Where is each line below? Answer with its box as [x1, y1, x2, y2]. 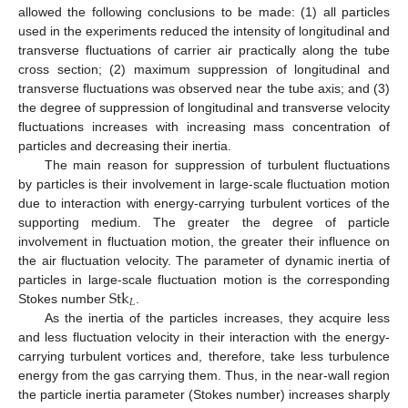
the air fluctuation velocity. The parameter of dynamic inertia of [18, 252, 390, 268]
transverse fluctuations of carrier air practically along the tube [18, 42, 390, 57]
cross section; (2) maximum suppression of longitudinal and [18, 61, 390, 76]
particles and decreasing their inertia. [18, 138, 231, 153]
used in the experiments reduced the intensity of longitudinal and [18, 23, 390, 38]
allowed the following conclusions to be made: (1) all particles [18, 4, 390, 19]
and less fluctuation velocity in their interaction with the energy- [18, 329, 390, 344]
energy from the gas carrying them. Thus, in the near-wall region [18, 367, 390, 382]
